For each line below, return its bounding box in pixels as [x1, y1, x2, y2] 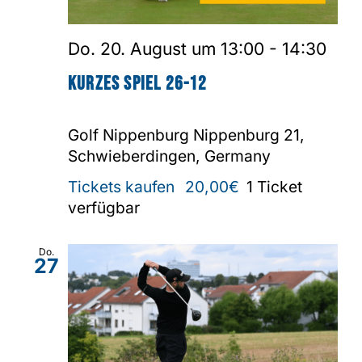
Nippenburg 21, [193, 124, 305, 145]
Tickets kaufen [68, 176, 179, 196]
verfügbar [68, 197, 140, 217]
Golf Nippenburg [68, 124, 193, 145]
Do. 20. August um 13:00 [68, 39, 264, 60]
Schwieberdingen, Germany [68, 145, 271, 166]
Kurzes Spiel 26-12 [68, 71, 208, 95]
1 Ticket [246, 176, 302, 196]
